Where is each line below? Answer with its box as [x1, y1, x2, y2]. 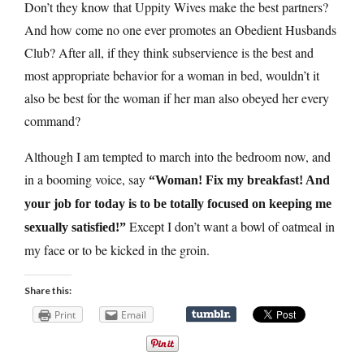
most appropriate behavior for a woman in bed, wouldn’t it [24, 67, 319, 84]
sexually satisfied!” [24, 220, 126, 235]
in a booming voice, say [24, 171, 149, 188]
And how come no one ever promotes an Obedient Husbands [24, 21, 336, 39]
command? [24, 112, 80, 130]
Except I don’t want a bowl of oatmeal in [126, 218, 335, 236]
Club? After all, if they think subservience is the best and [24, 44, 314, 62]
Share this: [24, 284, 71, 297]
